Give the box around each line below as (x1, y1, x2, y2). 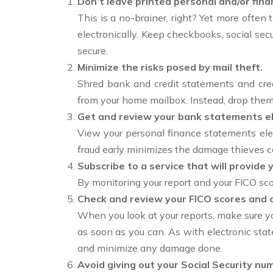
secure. (77, 44, 108, 57)
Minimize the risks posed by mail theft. (77, 61, 263, 73)
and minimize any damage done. (77, 242, 222, 254)
